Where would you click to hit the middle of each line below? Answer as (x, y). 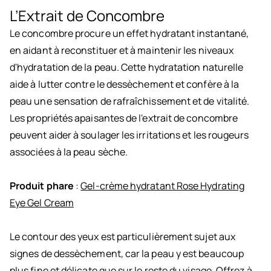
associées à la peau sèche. (69, 152)
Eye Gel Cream (42, 203)
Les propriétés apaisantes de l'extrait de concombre (124, 118)
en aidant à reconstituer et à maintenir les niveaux (122, 51)
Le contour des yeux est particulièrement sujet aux (122, 237)
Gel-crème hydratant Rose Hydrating (163, 186)
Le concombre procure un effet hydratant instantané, (129, 34)
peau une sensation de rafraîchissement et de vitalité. (130, 101)
